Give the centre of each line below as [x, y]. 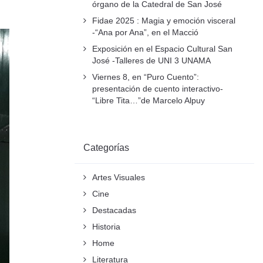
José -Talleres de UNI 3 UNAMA [151, 60]
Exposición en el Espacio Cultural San [162, 49]
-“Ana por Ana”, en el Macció [145, 32]
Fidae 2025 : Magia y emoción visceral [164, 21]
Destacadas [114, 210]
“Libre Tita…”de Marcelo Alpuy [149, 100]
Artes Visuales [119, 177]
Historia [106, 227]
